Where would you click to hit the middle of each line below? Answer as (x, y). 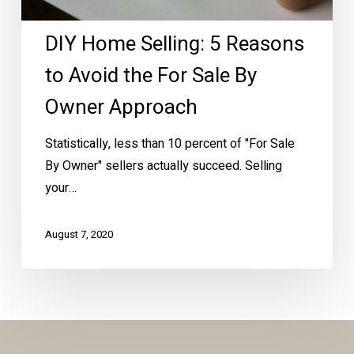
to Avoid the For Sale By (151, 75)
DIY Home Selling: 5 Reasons (174, 44)
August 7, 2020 (79, 234)
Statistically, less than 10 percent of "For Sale (169, 143)
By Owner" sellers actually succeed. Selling (163, 166)
